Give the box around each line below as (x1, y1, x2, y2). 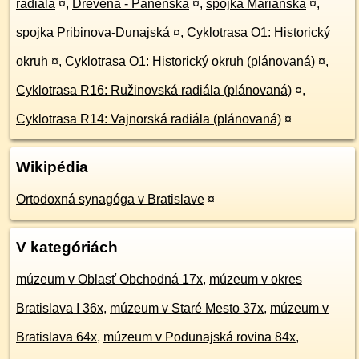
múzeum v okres (209, 272, 302, 287)
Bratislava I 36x (16, 301, 103, 316)
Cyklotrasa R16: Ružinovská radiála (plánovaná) (16, 83, 292, 98)
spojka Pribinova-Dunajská (16, 26, 170, 40)
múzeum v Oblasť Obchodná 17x (16, 272, 203, 287)
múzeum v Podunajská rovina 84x (103, 330, 296, 345)
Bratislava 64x (16, 330, 97, 345)
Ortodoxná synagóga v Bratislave (16, 192, 204, 207)
